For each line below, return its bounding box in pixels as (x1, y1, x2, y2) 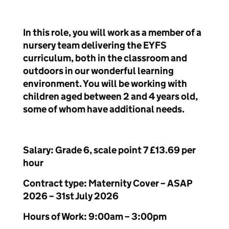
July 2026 (74, 190, 119, 202)
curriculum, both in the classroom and (23, 52, 187, 64)
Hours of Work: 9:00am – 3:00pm (23, 211, 167, 222)
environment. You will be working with (23, 78, 187, 89)
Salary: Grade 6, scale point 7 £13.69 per (23, 144, 196, 156)
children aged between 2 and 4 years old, (23, 90, 198, 102)
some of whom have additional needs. (23, 103, 185, 115)
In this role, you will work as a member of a (23, 27, 201, 38)
